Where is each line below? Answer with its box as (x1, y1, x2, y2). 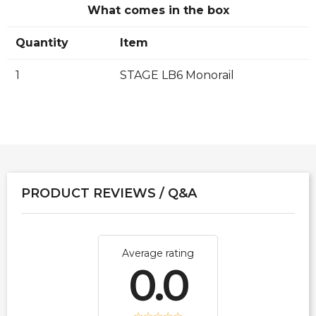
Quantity (16, 35, 68, 49)
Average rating (122, 246, 194, 260)
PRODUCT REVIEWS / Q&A (21, 185, 197, 201)
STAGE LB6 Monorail (120, 68, 234, 82)
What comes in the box (87, 3, 229, 17)
